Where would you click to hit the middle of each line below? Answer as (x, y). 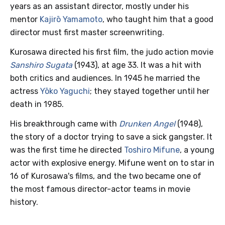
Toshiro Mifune (152, 150)
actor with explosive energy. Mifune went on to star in (112, 163)
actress (25, 91)
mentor (25, 19)
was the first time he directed (67, 150)
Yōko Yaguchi (65, 91)
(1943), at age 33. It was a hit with (137, 65)
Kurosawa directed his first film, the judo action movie (112, 52)
